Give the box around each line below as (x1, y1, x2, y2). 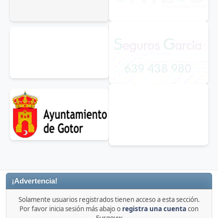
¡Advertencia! (12, 177, 57, 185)
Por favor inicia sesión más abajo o (19, 204, 122, 214)
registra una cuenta (122, 204, 186, 214)
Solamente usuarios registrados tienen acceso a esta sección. (18, 195, 200, 204)
